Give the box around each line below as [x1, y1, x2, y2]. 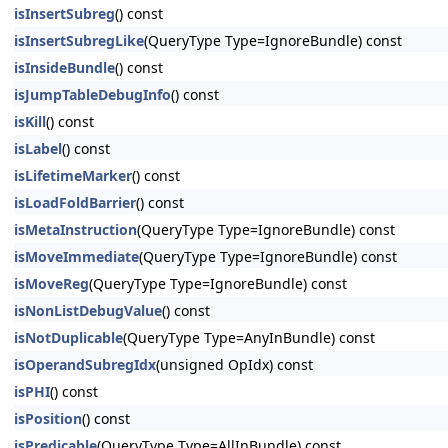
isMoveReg [14, 274, 89, 293]
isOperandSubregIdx [14, 355, 156, 374]
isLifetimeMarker [14, 166, 132, 185]
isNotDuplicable [14, 328, 123, 347]
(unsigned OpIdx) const [156, 355, 313, 374]
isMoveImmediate [14, 247, 139, 266]
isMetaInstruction [14, 220, 137, 239]
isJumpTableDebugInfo [14, 85, 171, 104]
